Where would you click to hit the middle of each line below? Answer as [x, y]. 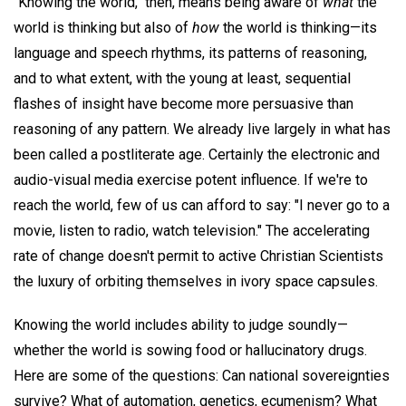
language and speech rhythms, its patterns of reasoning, [190, 53]
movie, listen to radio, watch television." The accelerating [192, 230]
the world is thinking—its [298, 27]
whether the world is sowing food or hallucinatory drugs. [190, 351]
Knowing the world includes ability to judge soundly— [181, 325]
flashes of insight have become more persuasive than [184, 103]
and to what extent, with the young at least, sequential [182, 78]
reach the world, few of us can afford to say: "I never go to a [202, 205]
